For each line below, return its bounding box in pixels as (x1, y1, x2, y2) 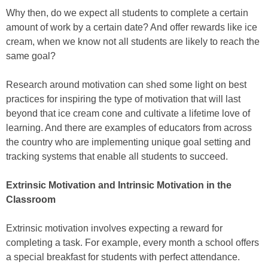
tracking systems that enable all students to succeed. (6, 151, 228, 162)
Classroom (6, 194, 56, 205)
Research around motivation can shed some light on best (6, 80, 246, 90)
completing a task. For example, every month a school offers (6, 237, 259, 248)
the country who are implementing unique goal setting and (6, 137, 251, 147)
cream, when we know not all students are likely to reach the (6, 36, 260, 47)
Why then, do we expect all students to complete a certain (6, 8, 248, 18)
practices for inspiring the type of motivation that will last (6, 94, 240, 104)
